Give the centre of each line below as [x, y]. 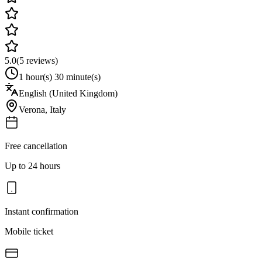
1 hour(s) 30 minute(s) [60, 77]
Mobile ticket [29, 231]
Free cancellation [36, 146]
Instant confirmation [42, 211]
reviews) [41, 60]
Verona [32, 109]
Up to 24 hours [32, 166]
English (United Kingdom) [68, 93]
